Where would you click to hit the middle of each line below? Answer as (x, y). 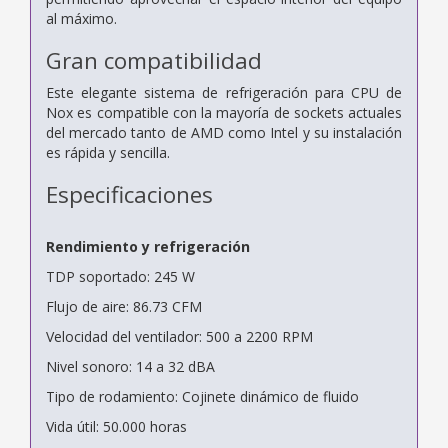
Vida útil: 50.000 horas (116, 426)
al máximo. (81, 18)
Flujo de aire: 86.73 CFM (124, 306)
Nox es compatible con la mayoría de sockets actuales (224, 112)
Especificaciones (129, 194)
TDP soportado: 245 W (120, 276)
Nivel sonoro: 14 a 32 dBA (130, 366)
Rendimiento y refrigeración (148, 246)
